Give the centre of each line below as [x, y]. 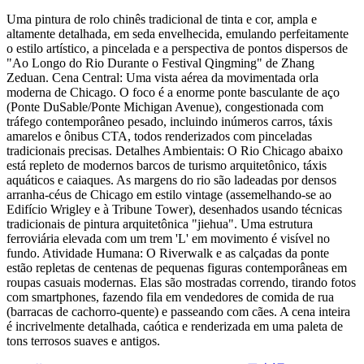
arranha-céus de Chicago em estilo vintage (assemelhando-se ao [169, 195]
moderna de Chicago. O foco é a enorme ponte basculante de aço [173, 93]
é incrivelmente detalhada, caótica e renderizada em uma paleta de [175, 327]
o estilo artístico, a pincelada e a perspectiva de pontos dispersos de [177, 49]
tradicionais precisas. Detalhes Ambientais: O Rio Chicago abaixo [175, 151]
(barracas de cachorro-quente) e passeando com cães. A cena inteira [178, 312]
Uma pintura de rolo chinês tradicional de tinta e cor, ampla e [162, 19]
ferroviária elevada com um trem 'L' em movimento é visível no [168, 239]
